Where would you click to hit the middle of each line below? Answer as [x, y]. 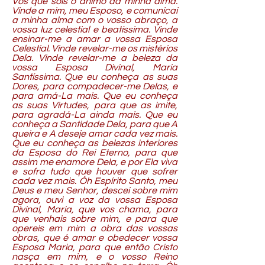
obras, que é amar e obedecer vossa [95, 238]
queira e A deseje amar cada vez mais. [95, 134]
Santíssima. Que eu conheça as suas [95, 77]
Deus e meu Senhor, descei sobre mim [95, 190]
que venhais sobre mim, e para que [95, 219]
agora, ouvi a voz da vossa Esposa [95, 200]
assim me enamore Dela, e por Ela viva [95, 162]
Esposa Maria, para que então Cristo [95, 247]
